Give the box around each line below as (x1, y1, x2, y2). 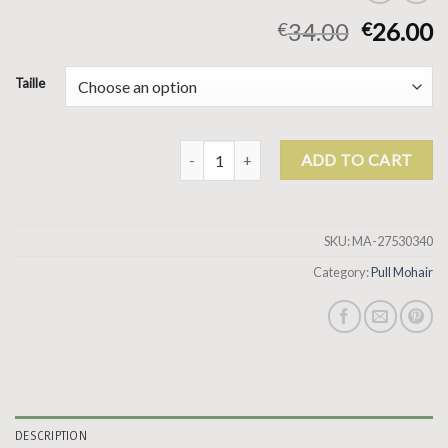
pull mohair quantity (179, 142, 305, 160)
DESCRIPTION (15, 428, 87, 444)
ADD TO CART (300, 150, 413, 170)
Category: (313, 264, 371, 281)
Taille (15, 75, 45, 92)
